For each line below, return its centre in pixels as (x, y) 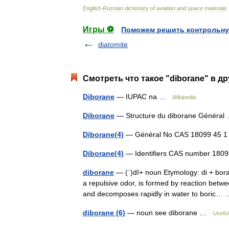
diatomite (113, 44)
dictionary (137, 8)
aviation (166, 8)
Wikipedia (184, 97)
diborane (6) (104, 212)
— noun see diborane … (169, 212)
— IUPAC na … (143, 96)
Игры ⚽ (98, 29)
